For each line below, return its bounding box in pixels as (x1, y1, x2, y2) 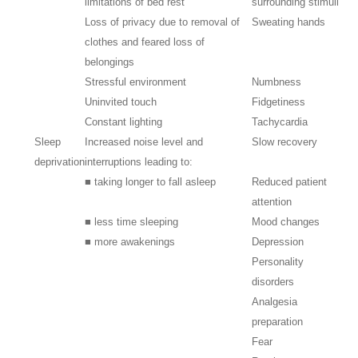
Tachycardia (252, 116, 308, 129)
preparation (252, 316, 304, 328)
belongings (85, 56, 135, 69)
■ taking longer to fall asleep (85, 176, 217, 189)
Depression (252, 236, 304, 249)
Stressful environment (85, 76, 187, 89)
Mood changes (252, 216, 320, 229)
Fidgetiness (252, 96, 306, 109)
